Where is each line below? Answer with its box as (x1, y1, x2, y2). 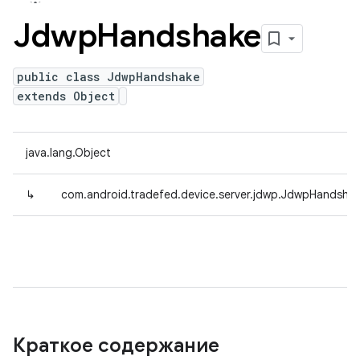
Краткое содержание (13, 333, 224, 358)
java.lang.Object (26, 145, 111, 160)
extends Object (17, 88, 115, 104)
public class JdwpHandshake (17, 69, 200, 84)
